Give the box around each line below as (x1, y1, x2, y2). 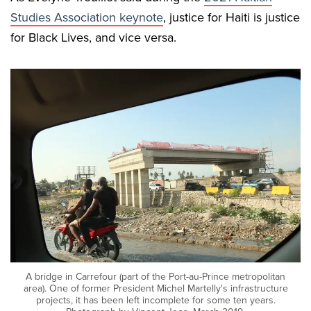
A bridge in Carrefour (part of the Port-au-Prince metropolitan (26, 270, 285, 283)
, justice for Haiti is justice (163, 10, 300, 26)
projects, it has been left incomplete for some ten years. (35, 294, 276, 306)
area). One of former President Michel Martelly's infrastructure (23, 282, 288, 294)
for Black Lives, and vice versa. (10, 30, 176, 46)
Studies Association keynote (10, 10, 163, 26)
